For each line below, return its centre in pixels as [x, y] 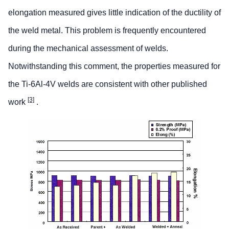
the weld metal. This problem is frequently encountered [107, 30]
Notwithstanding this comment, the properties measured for [114, 66]
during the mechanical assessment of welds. [88, 48]
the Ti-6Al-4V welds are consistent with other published [108, 84]
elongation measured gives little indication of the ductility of [114, 12]
